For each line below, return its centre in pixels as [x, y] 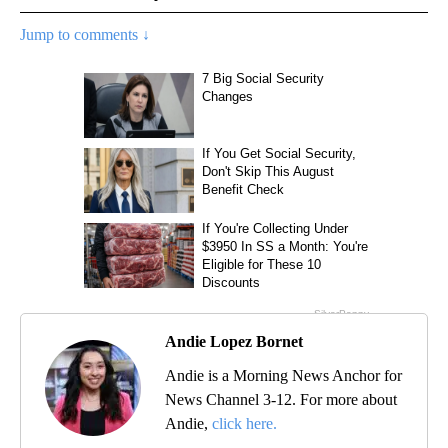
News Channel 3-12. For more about [281, 399]
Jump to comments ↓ [85, 34]
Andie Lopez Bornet [234, 341]
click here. [244, 423]
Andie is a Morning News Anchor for [283, 375]
